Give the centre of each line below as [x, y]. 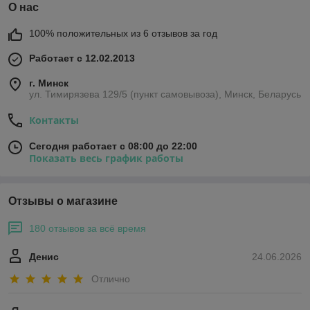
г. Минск [49, 83]
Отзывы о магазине [63, 201]
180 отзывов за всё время [88, 229]
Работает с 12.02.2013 [82, 58]
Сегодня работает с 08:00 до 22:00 [113, 146]
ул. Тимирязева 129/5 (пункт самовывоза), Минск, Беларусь [165, 94]
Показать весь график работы [106, 158]
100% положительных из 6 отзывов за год [123, 34]
